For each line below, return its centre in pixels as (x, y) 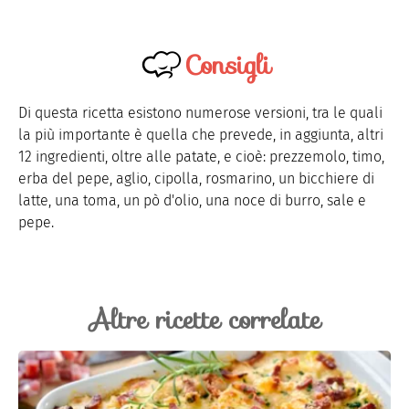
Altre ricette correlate (204, 319)
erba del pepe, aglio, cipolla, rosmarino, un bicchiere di (196, 178)
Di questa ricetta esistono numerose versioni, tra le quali (200, 112)
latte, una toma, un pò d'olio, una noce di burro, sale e (192, 200)
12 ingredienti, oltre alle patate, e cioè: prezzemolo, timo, (201, 156)
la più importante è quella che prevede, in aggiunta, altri (201, 134)
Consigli (227, 64)
